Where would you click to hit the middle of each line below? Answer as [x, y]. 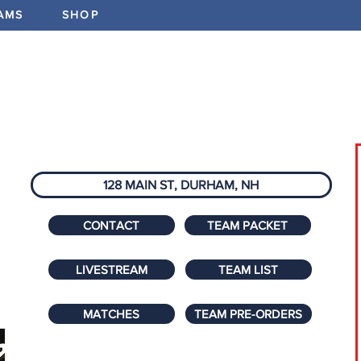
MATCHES [112, 314]
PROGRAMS [257, 105]
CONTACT [112, 225]
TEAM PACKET [248, 225]
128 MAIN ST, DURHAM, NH [181, 185]
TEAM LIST [249, 270]
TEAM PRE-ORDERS [249, 314]
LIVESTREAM [111, 270]
